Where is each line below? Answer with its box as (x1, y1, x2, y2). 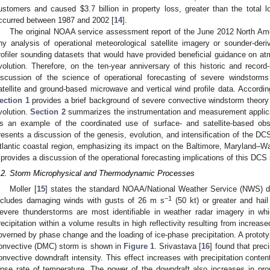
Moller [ (10, 184, 37, 193)
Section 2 (30, 107, 66, 117)
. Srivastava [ (154, 241, 202, 251)
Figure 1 (123, 241, 155, 251)
